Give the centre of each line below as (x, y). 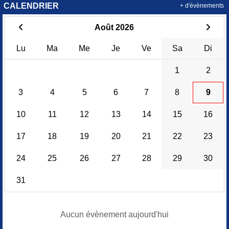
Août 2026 (114, 28)
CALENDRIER (31, 6)
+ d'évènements (202, 6)
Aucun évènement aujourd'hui (114, 215)
